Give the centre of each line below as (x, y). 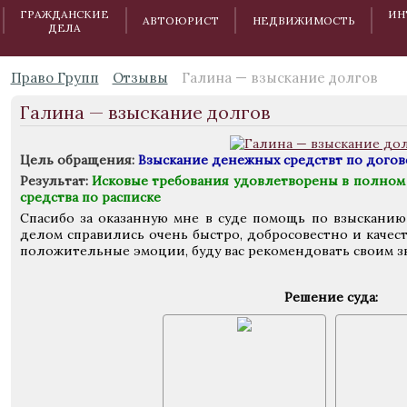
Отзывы (140, 78)
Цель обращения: (77, 160)
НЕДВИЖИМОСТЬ (303, 20)
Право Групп (55, 78)
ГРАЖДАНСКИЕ (65, 14)
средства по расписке (90, 197)
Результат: (54, 181)
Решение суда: (331, 297)
